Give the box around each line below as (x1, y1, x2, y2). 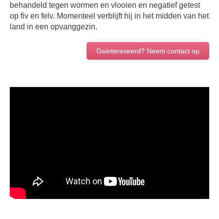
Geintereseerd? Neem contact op (96, 47, 199, 55)
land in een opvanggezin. (10, 22, 98, 31)
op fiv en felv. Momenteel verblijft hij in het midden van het (10, 12, 209, 21)
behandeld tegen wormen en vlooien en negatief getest (10, 1, 200, 10)
